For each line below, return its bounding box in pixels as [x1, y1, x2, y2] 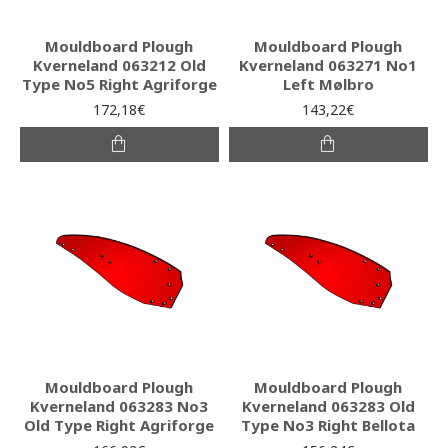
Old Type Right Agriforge [24, 414, 215, 435]
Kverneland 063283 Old [241, 395, 415, 416]
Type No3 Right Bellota [241, 414, 416, 435]
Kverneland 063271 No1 [239, 54, 418, 75]
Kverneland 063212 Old [32, 54, 206, 75]
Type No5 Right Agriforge [21, 73, 217, 94]
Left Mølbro [282, 73, 374, 94]
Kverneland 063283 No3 [30, 395, 209, 416]
